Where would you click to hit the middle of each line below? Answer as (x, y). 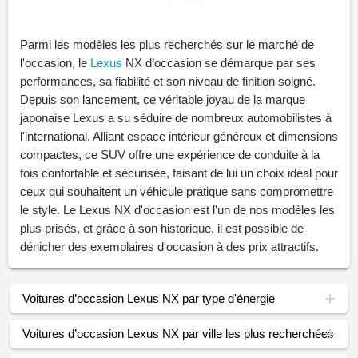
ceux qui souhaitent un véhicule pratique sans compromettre (177, 191)
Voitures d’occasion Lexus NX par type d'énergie (149, 298)
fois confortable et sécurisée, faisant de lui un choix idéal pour (179, 173)
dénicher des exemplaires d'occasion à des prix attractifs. (169, 246)
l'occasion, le (55, 62)
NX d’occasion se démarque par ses (219, 62)
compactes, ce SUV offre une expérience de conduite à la (170, 154)
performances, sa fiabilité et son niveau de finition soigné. (168, 81)
